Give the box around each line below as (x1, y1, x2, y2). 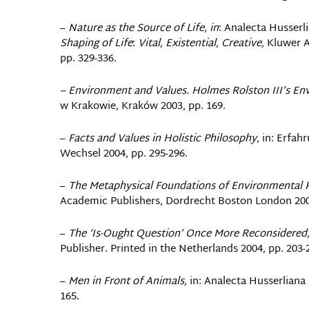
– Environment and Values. (60, 82, 192, 101)
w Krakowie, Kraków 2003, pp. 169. (60, 97, 226, 116)
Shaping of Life (60, 34, 132, 53)
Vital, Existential (138, 34, 216, 53)
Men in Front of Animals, (68, 272, 187, 291)
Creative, (221, 34, 264, 53)
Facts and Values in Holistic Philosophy (68, 130, 257, 148)
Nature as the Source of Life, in (68, 19, 219, 38)
